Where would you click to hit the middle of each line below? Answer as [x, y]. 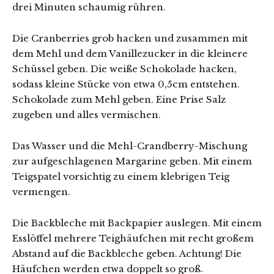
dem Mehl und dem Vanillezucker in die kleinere [130, 53]
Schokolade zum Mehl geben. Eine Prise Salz [119, 99]
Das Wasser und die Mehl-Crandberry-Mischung [130, 146]
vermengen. [41, 191]
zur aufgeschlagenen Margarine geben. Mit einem [132, 161]
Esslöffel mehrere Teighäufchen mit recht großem [133, 238]
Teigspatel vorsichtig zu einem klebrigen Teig [121, 176]
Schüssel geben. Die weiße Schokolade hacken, [124, 68]
